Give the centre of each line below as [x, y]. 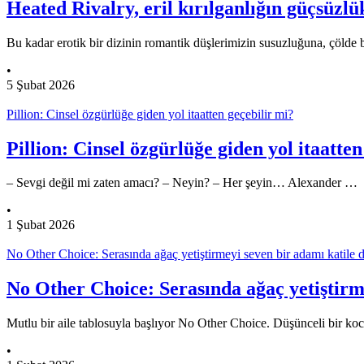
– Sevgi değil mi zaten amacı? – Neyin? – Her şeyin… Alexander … [182, 183]
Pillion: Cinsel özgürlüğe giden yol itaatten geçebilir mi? [150, 114]
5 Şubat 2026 [41, 84]
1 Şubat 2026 [41, 225]
